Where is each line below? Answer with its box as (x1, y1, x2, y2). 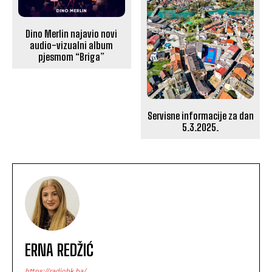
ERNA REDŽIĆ (25, 240, 93, 260)
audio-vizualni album (30, 39, 114, 51)
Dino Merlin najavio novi (25, 27, 118, 39)
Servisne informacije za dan (147, 110, 254, 122)
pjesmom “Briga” (38, 50, 105, 63)
